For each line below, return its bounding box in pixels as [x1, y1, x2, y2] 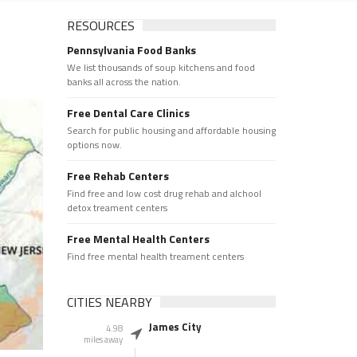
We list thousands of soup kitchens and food [66, 60, 255, 75]
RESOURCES [66, 16, 135, 35]
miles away [83, 333, 123, 346]
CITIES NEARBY [66, 292, 152, 312]
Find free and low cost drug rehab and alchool [66, 186, 261, 201]
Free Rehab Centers [66, 167, 169, 184]
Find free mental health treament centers [66, 249, 244, 264]
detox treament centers [66, 200, 167, 215]
